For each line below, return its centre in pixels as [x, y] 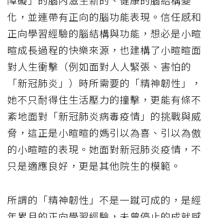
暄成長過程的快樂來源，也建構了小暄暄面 [104, 50]
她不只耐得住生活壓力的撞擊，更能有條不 [104, 99]
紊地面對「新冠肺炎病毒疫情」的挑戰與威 [104, 116]
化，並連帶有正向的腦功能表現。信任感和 [104, 17]
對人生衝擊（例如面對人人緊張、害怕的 [99, 66]
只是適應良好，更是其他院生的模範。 [94, 165]
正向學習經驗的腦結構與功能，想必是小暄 [104, 33]
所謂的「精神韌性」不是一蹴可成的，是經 [104, 200]
